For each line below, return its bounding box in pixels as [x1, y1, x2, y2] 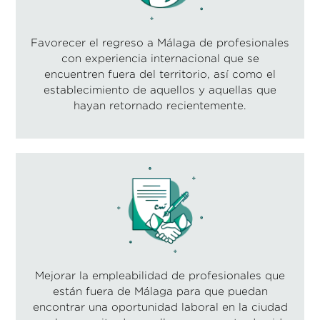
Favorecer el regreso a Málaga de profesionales [31, 36, 289, 48]
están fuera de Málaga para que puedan [52, 285, 268, 296]
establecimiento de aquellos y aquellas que [44, 84, 276, 95]
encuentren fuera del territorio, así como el [44, 68, 276, 79]
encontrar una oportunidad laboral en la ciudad [32, 301, 288, 312]
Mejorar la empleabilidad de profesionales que [35, 269, 285, 281]
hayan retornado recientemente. [74, 99, 246, 111]
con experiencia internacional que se [61, 52, 259, 64]
